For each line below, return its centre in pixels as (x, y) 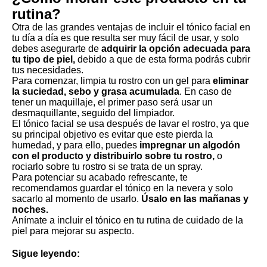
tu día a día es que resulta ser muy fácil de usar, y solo (125, 38)
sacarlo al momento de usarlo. (77, 199)
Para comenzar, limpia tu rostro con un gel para (111, 81)
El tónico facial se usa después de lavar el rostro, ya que (131, 124)
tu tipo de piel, (45, 60)
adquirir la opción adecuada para (175, 49)
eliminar (229, 81)
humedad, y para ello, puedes (74, 145)
